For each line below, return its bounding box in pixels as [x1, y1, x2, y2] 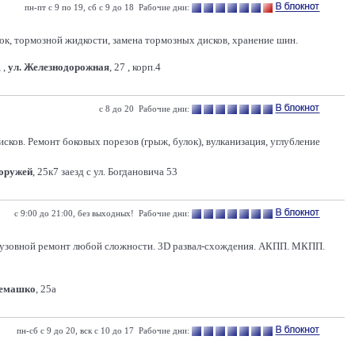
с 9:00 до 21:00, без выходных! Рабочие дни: [14, 208, 189, 218]
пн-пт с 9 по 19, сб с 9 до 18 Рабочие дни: [25, 2, 189, 12]
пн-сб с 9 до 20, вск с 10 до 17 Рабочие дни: [17, 326, 189, 335]
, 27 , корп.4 [109, 61, 161, 73]
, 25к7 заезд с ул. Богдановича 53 [32, 166, 177, 177]
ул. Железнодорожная [8, 61, 109, 73]
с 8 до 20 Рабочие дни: [99, 104, 189, 113]
